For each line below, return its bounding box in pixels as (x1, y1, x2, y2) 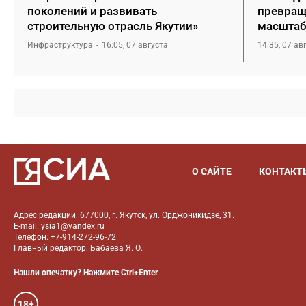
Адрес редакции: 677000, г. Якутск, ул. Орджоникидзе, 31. (14, 210, 234, 220)
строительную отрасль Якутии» (27, 19, 198, 33)
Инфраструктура (27, 40, 93, 50)
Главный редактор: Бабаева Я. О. (14, 243, 143, 253)
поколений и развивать (27, 4, 157, 18)
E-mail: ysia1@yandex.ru (14, 221, 105, 231)
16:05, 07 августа (102, 40, 168, 50)
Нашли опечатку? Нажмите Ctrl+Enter (14, 268, 158, 277)
